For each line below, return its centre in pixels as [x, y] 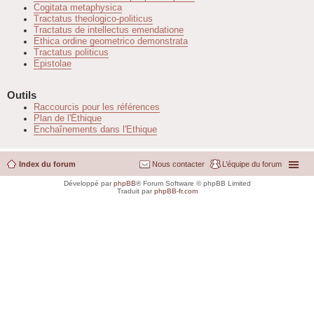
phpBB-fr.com [176, 191]
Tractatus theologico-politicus [93, 19]
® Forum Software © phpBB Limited [193, 183]
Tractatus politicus [71, 52]
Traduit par [135, 191]
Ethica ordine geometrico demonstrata [110, 41]
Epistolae [52, 63]
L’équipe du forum [252, 164]
